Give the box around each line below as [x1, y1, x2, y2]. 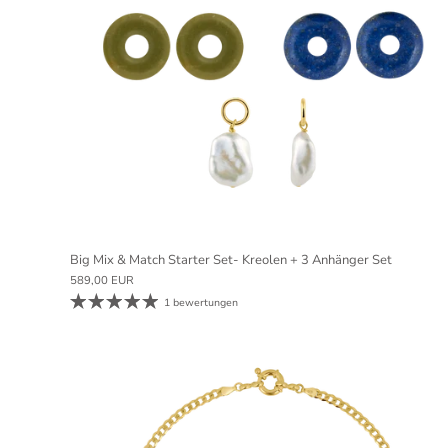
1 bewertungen [164, 295, 239, 311]
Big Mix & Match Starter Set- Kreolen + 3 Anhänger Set [70, 251, 392, 270]
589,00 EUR [70, 273, 134, 289]
